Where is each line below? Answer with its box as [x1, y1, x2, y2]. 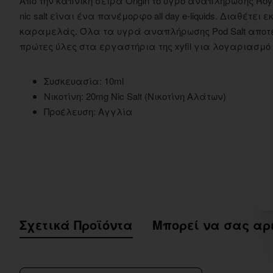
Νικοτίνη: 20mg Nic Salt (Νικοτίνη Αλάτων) [44, 89, 226, 102]
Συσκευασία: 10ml [44, 74, 124, 87]
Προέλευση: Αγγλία [44, 104, 133, 118]
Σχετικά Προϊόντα [19, 215, 133, 233]
